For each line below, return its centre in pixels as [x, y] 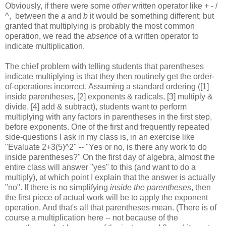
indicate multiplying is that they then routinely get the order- [110, 76]
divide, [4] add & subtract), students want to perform [96, 106]
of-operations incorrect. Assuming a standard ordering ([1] [107, 86]
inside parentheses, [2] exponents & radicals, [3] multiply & [109, 96]
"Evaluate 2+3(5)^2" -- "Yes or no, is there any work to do [106, 147]
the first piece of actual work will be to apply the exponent [106, 197]
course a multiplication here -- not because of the [92, 217]
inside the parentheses [151, 187]
